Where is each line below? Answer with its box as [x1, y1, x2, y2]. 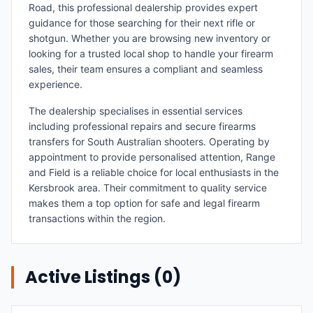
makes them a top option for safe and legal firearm [29, 197, 260, 209]
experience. [29, 78, 82, 90]
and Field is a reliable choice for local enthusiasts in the [29, 166, 279, 178]
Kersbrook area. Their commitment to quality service [29, 182, 267, 194]
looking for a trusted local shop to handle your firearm [29, 48, 273, 59]
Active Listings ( [25, 265, 162, 289]
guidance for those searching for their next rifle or [29, 17, 255, 29]
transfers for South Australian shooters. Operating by [29, 136, 270, 147]
